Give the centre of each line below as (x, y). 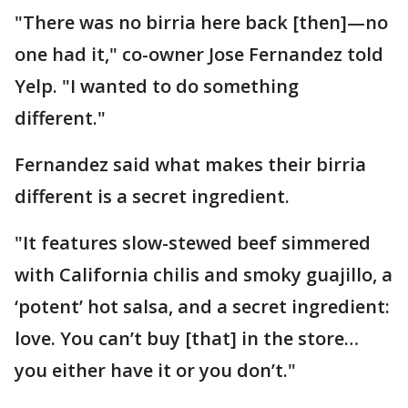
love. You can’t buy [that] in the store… (187, 338)
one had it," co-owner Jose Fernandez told (199, 54)
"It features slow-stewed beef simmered (193, 243)
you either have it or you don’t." (155, 370)
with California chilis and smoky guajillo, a (204, 275)
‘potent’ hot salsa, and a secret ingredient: (202, 306)
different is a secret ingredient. (152, 196)
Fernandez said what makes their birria (190, 164)
